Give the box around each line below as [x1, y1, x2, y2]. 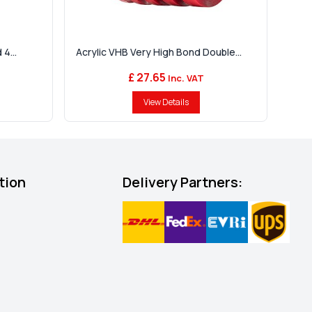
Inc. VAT [165, 72, 204, 85]
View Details [143, 96, 189, 109]
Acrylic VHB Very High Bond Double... [76, 45, 242, 59]
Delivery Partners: [122, 173, 242, 192]
